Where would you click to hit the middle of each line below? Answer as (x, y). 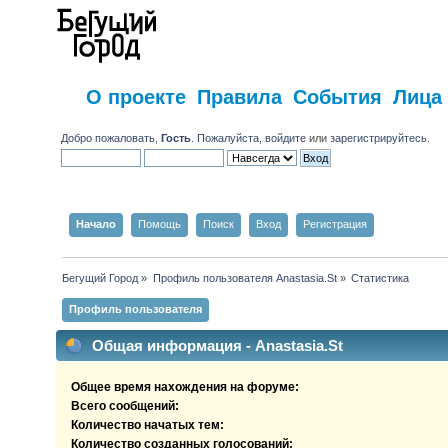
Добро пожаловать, (111, 137)
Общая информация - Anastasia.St (216, 345)
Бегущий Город (100, 277)
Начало (95, 223)
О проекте (136, 96)
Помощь (159, 223)
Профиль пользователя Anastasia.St (244, 277)
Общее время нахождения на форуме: (185, 387)
